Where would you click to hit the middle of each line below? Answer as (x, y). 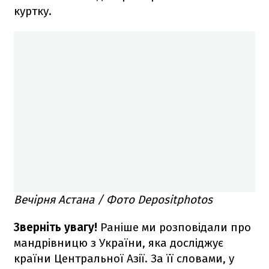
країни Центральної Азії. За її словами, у (124, 258)
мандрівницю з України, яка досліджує (119, 243)
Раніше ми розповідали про (176, 227)
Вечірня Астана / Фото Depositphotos (113, 199)
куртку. (33, 11)
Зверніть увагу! (57, 227)
